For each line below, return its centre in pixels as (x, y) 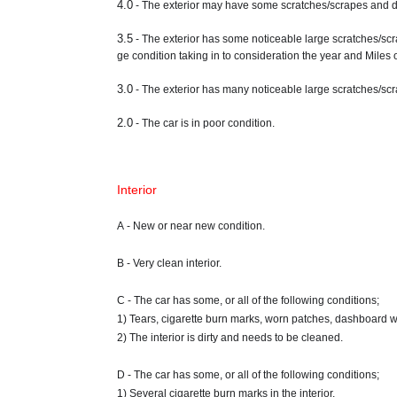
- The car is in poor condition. (204, 124)
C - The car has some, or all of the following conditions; (248, 301)
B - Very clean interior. (169, 264)
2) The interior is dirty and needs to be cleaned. (230, 338)
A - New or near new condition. (191, 226)
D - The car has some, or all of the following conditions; (248, 375)
